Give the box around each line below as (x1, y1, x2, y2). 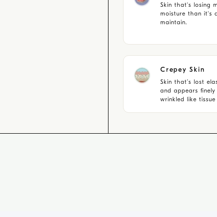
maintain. (160, 19, 187, 26)
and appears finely (160, 87, 216, 94)
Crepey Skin (160, 65, 205, 74)
